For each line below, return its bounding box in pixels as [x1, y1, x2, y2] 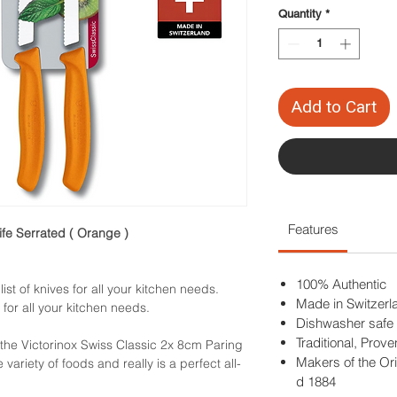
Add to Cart [292, 95, 377, 121]
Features [287, 220, 339, 237]
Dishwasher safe [296, 314, 393, 331]
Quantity [278, 6, 322, 20]
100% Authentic [296, 275, 386, 292]
